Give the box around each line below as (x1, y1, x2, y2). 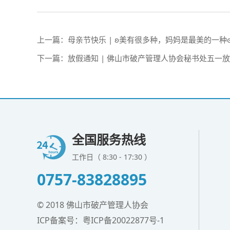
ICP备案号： (37, 215, 83, 226)
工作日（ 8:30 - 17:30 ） (72, 152, 151, 162)
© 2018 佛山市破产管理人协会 (37, 199, 148, 211)
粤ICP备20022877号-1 (83, 215, 164, 226)
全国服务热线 (72, 131, 146, 148)
